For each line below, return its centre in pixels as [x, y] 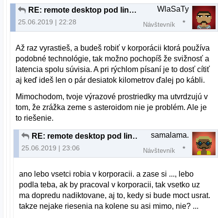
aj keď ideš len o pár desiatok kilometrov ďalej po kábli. [110, 80]
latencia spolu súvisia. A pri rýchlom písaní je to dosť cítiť [113, 70]
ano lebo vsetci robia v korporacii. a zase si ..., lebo [107, 174]
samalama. [170, 135]
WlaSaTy [173, 9]
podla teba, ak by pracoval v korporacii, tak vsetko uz [110, 185]
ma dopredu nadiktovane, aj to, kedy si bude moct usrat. [115, 196]
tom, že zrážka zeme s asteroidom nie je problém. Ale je [111, 108]
